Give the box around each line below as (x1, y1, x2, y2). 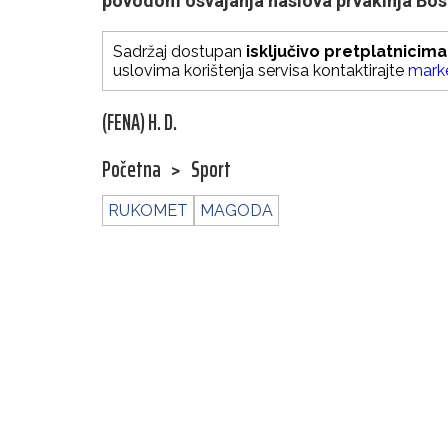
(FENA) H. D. (102, 105, 177, 141)
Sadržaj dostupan (113, 42, 246, 62)
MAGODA (200, 201, 273, 221)
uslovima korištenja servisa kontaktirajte (113, 61, 408, 81)
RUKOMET (108, 201, 188, 221)
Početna (102, 152, 161, 188)
